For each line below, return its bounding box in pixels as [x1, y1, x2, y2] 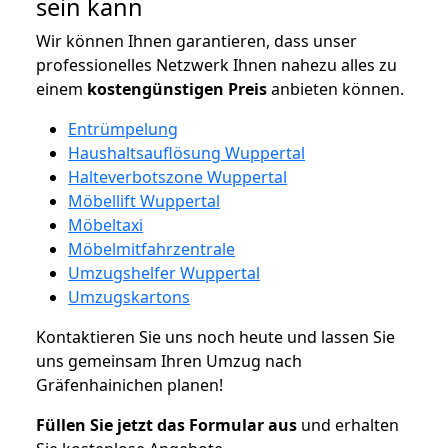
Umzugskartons [68, 285, 190, 308]
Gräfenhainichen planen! [36, 373, 223, 396]
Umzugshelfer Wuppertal [68, 261, 260, 284]
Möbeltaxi [68, 213, 143, 236]
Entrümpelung [68, 117, 178, 140]
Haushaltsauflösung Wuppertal [68, 141, 305, 164]
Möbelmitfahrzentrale [68, 237, 235, 260]
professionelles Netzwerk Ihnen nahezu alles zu [36, 53, 397, 76]
